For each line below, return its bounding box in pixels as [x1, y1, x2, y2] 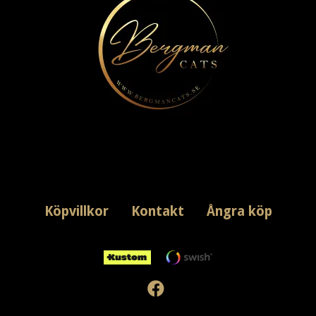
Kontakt [130, 203, 184, 220]
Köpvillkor [44, 203, 109, 220]
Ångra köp [206, 203, 272, 220]
